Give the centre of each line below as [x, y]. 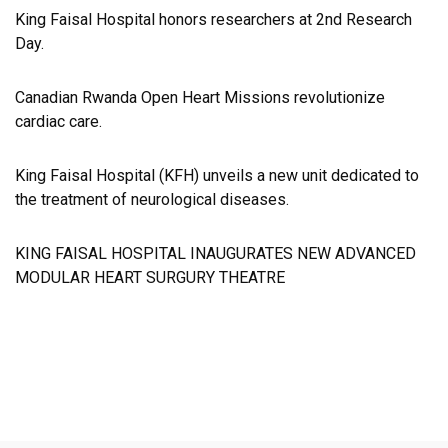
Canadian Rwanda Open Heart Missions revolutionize [200, 98]
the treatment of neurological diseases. [152, 200]
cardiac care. [58, 122]
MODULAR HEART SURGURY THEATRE [150, 278]
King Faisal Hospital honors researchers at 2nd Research [213, 20]
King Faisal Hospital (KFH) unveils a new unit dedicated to [217, 176]
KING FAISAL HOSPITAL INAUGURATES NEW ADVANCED [215, 254]
